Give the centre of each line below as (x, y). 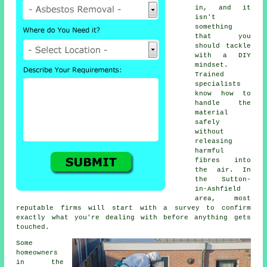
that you (223, 37)
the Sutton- (223, 180)
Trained (210, 75)
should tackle (223, 46)
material (212, 113)
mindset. (212, 65)
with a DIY (223, 56)
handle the (223, 103)
